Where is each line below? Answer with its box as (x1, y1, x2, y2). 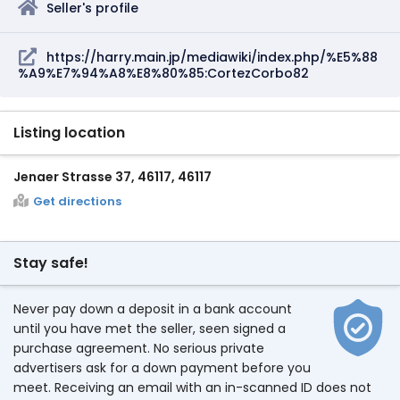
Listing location (13, 122, 125, 143)
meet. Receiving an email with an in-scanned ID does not (13, 379, 371, 396)
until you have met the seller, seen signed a (13, 320, 286, 337)
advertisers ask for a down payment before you (13, 359, 311, 377)
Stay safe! (13, 253, 88, 273)
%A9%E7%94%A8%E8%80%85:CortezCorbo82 (18, 64, 309, 82)
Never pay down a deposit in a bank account (13, 300, 292, 318)
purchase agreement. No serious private (13, 339, 264, 357)
